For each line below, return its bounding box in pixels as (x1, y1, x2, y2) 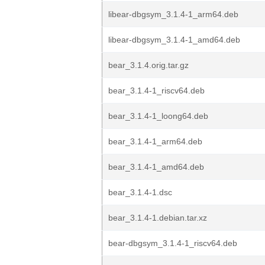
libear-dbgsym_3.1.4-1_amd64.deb (108, 35, 240, 44)
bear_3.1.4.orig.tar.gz (108, 60, 189, 70)
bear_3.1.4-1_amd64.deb (108, 162, 204, 172)
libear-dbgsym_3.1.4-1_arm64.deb (108, 9, 238, 19)
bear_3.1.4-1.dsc (108, 188, 172, 197)
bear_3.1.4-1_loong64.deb (108, 111, 208, 121)
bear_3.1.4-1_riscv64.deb (108, 86, 205, 95)
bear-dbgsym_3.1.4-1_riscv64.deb (108, 238, 237, 248)
